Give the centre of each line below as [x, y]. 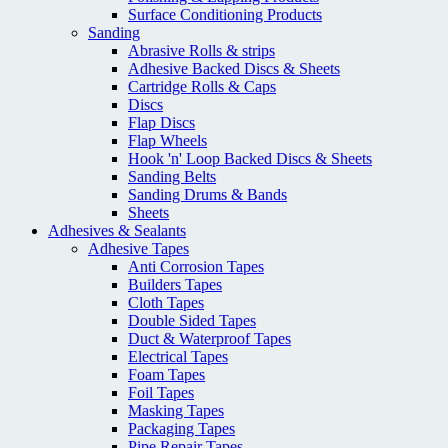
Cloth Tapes [166, 303]
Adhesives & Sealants [117, 231]
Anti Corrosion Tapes [196, 267]
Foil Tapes [161, 393]
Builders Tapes [175, 285]
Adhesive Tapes [138, 249]
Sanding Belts [172, 177]
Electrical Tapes [178, 357]
